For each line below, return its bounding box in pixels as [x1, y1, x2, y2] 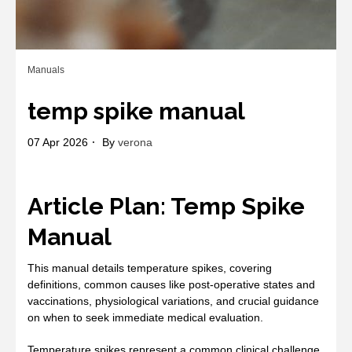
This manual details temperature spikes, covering [27, 261, 272, 274]
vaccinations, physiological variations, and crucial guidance [27, 294, 319, 307]
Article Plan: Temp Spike [27, 192, 305, 220]
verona [118, 135, 152, 148]
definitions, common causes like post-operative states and [27, 277, 315, 291]
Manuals [27, 64, 64, 75]
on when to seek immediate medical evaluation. [27, 310, 263, 324]
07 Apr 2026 [27, 135, 88, 148]
